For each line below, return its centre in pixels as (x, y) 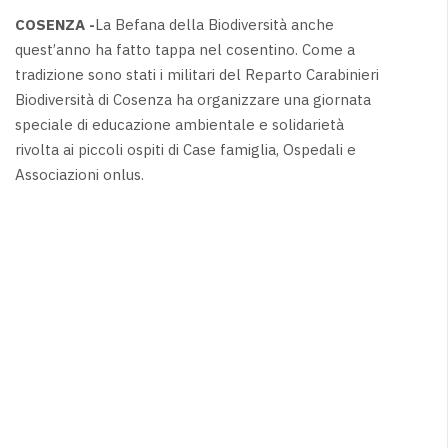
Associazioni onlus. (79, 174)
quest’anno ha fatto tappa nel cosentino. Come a (184, 49)
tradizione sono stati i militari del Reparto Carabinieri (196, 74)
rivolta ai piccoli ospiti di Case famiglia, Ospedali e (185, 149)
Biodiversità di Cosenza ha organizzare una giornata (192, 99)
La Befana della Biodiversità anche (214, 24)
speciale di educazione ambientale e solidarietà (179, 124)
